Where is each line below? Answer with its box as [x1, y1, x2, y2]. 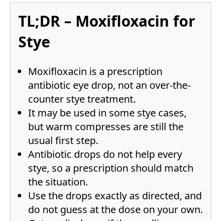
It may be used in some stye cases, [28, 106, 186, 120]
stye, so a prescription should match [28, 161, 193, 175]
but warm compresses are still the [28, 120, 184, 134]
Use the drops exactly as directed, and [28, 189, 202, 203]
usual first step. [28, 134, 98, 147]
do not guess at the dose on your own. [28, 203, 203, 217]
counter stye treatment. [28, 92, 136, 106]
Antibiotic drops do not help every [28, 147, 182, 161]
